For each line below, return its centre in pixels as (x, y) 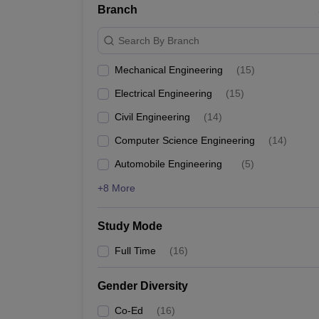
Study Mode (130, 226)
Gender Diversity (143, 286)
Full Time (135, 251)
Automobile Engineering (168, 164)
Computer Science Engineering (185, 140)
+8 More (116, 188)
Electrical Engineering (163, 93)
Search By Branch (159, 40)
